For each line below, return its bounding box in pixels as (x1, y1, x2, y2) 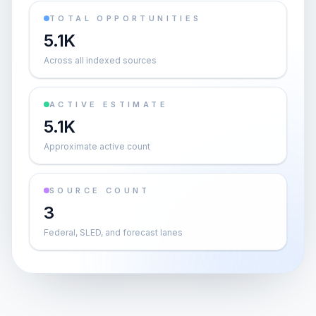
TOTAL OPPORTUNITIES (49, 13, 202, 23)
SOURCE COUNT (49, 186, 150, 195)
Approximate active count (44, 141, 150, 152)
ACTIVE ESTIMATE (49, 99, 168, 109)
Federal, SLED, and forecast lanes (44, 227, 183, 238)
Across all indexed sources (44, 55, 157, 66)
